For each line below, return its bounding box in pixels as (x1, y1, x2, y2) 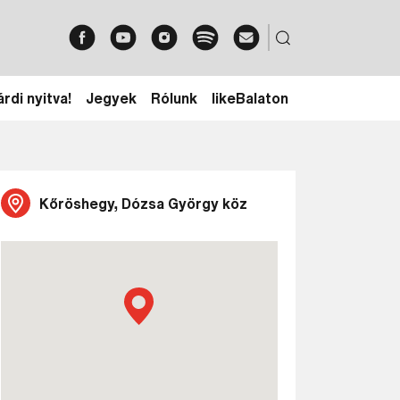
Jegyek (86, 91, 137, 105)
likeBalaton (212, 91, 288, 105)
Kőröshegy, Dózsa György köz (39, 196, 247, 211)
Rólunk (151, 91, 197, 105)
